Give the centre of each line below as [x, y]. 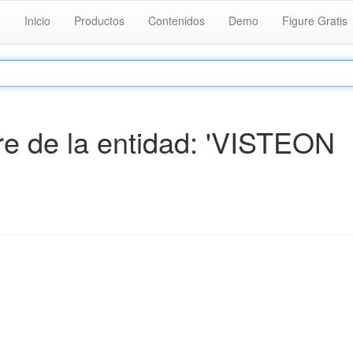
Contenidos [176, 20]
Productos [99, 20]
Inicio [37, 20]
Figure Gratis [315, 20]
